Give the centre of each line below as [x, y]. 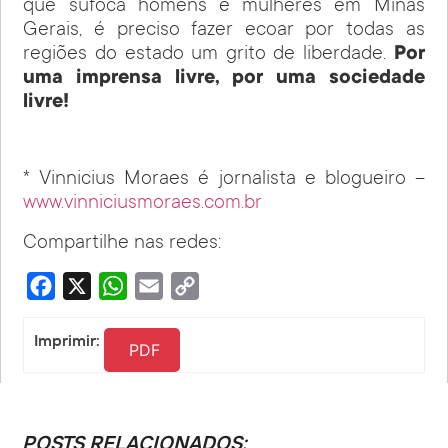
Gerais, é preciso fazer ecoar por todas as [224, 30]
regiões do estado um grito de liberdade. [208, 54]
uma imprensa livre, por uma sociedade [224, 78]
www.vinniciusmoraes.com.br [143, 203]
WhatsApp [159, 285]
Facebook [86, 285]
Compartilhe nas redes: [122, 243]
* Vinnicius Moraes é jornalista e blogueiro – [224, 179]
